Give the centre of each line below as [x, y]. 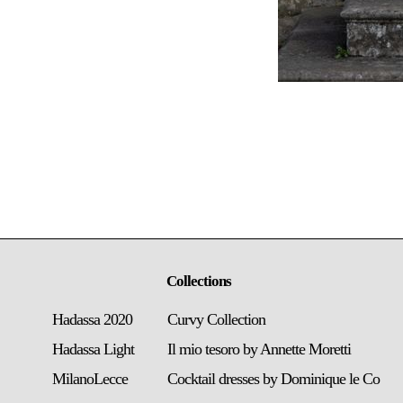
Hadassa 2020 [92, 319]
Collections [199, 281]
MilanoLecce [90, 379]
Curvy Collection [216, 319]
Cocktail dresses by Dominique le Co [273, 379]
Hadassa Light [93, 349]
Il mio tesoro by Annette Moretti [259, 349]
